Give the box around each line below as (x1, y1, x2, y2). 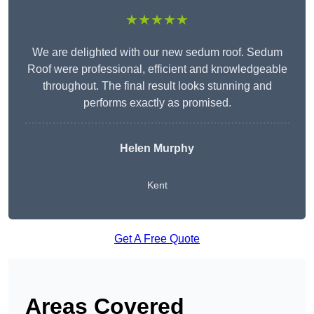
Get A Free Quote (114, 233, 200, 245)
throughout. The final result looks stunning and (42, 80, 272, 93)
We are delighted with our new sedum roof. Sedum (32, 46, 282, 59)
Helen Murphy (120, 142, 194, 155)
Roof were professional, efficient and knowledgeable (27, 63, 287, 76)
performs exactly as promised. (83, 97, 231, 109)
